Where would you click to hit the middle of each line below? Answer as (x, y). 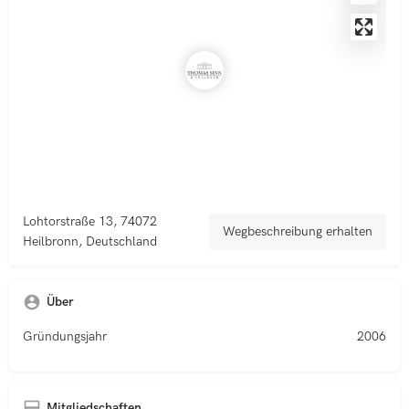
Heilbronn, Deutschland (90, 241)
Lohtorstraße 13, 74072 (90, 221)
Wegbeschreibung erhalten (298, 231)
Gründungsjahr (65, 336)
